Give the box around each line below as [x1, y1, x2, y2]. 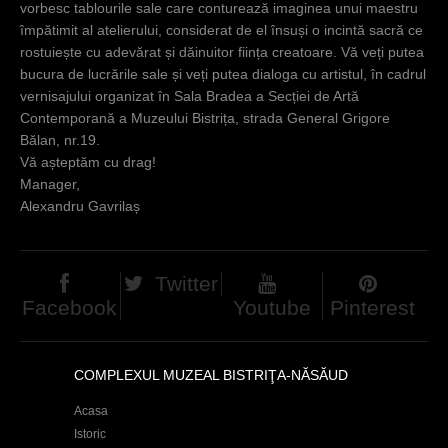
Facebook [22, 295, 118, 319]
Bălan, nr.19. [20, 132, 100, 148]
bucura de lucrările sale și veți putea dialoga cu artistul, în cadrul [20, 66, 426, 82]
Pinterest [330, 295, 416, 319]
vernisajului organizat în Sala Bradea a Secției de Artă [20, 88, 359, 104]
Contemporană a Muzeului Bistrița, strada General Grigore [20, 110, 390, 126]
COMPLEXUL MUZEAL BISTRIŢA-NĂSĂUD [74, 366, 348, 383]
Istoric [74, 426, 106, 441]
